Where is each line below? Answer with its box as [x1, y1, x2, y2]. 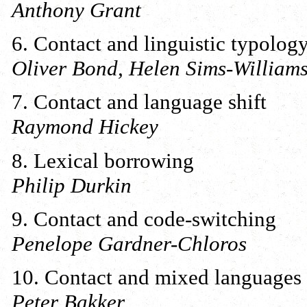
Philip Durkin [12, 173, 132, 197]
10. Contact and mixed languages [12, 265, 302, 290]
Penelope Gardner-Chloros [12, 231, 247, 256]
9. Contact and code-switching [12, 206, 276, 231]
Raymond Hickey [12, 114, 158, 139]
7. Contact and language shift [12, 90, 267, 114]
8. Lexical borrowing [12, 148, 194, 173]
